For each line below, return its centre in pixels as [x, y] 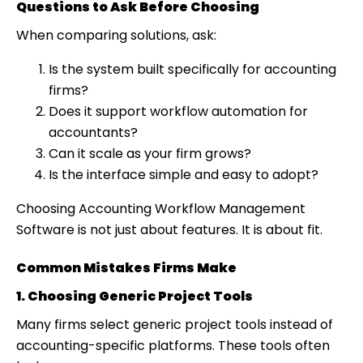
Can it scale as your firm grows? [150, 153]
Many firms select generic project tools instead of [175, 324]
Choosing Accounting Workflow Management [161, 208]
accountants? [93, 132]
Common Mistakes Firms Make [126, 267]
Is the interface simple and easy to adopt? [184, 174]
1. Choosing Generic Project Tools [135, 296]
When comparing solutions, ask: [116, 35]
